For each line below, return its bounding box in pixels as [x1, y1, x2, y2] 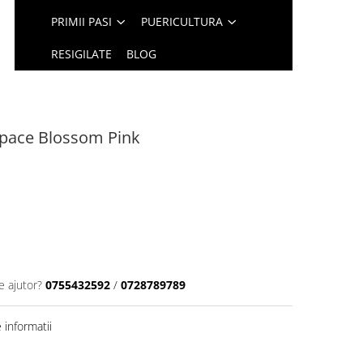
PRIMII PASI [51, 14, 113, 29]
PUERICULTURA [141, 14, 224, 29]
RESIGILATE [51, 46, 113, 62]
